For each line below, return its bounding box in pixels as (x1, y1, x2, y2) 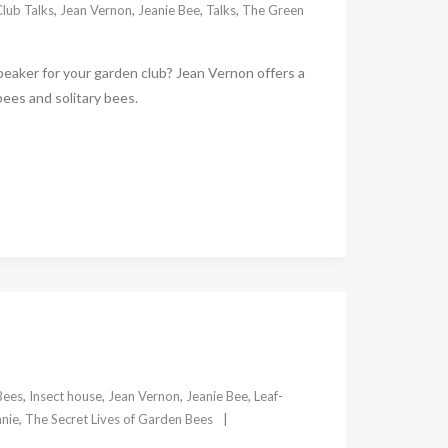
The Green (241, 2, 304, 19)
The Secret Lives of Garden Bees (24, 410, 213, 427)
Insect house (28, 387, 102, 404)
